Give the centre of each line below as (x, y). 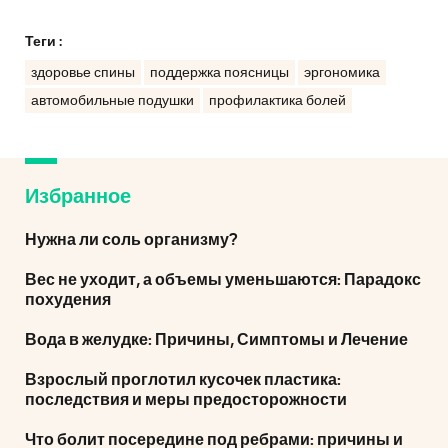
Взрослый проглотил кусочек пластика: (183, 380)
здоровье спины (83, 73)
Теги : (43, 42)
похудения (68, 300)
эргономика (342, 73)
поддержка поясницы (219, 73)
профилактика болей (277, 101)
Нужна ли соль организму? (131, 240)
